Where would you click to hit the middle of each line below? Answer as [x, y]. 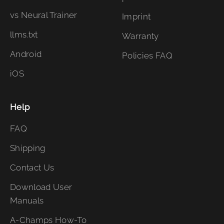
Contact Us [32, 167]
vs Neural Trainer [44, 15]
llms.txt [24, 34]
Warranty [140, 36]
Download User [41, 187]
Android [26, 54]
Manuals [27, 200]
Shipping [28, 148]
